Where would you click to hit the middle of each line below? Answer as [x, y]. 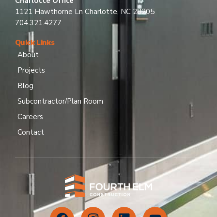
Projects [31, 70]
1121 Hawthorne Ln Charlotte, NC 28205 [85, 12]
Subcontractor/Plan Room [60, 101]
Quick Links [35, 43]
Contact [31, 132]
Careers [30, 117]
